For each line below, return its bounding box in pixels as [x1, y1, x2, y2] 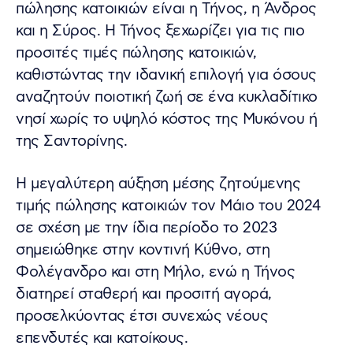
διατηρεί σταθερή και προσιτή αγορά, [16, 284, 272, 305]
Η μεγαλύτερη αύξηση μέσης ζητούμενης [16, 174, 300, 195]
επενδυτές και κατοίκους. [16, 329, 188, 349]
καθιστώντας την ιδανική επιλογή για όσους [16, 65, 317, 86]
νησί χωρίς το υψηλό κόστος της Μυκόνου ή [16, 110, 317, 130]
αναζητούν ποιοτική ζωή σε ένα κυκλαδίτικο [16, 87, 318, 108]
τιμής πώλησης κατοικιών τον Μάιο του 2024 [16, 196, 321, 217]
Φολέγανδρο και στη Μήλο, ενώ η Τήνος [16, 262, 295, 283]
